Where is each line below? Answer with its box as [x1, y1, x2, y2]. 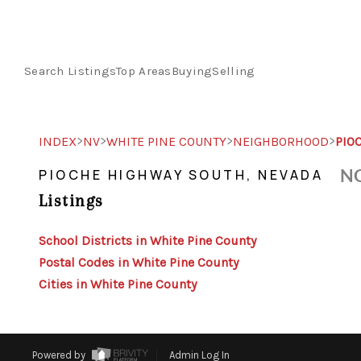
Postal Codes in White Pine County [39, 255, 239, 270]
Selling [212, 63, 255, 78]
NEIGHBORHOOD [233, 134, 329, 149]
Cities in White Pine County [39, 276, 197, 292]
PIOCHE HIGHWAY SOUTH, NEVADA [39, 166, 323, 184]
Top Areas [116, 63, 172, 78]
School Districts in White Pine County [39, 233, 256, 248]
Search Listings [24, 63, 117, 78]
